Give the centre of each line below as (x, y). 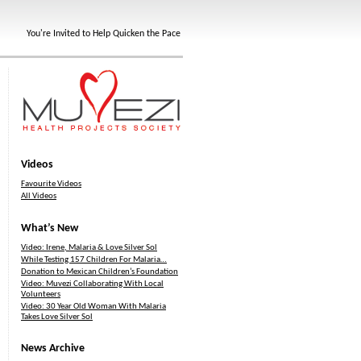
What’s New (50, 228)
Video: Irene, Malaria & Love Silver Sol (89, 247)
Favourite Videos (51, 185)
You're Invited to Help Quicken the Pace (104, 34)
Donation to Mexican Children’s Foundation (100, 272)
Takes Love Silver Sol (57, 317)
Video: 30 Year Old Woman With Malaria (93, 306)
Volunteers (41, 294)
